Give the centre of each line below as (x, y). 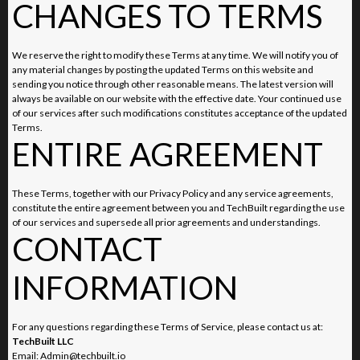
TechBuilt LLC (43, 341)
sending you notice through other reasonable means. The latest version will (173, 84)
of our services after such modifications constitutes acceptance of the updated (180, 112)
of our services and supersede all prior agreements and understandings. (166, 222)
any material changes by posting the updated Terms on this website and (163, 69)
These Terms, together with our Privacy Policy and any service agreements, (173, 193)
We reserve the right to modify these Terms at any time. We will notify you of (175, 55)
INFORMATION (125, 287)
